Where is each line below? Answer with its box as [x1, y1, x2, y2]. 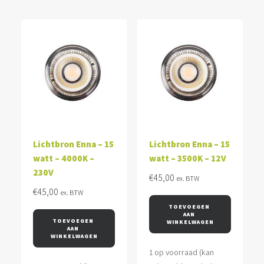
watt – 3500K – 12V [149, 153, 226, 164]
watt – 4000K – [33, 153, 94, 164]
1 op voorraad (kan [149, 247, 214, 258]
